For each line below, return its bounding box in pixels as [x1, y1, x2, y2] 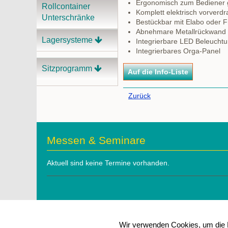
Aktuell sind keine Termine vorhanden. [47, 159, 169, 167]
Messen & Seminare [47, 134, 146, 146]
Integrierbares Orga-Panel [136, 47, 220, 55]
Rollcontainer [42, 2, 90, 11]
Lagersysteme [42, 36, 93, 44]
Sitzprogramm [42, 64, 92, 73]
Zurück [128, 92, 151, 100]
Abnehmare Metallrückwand [136, 27, 226, 36]
